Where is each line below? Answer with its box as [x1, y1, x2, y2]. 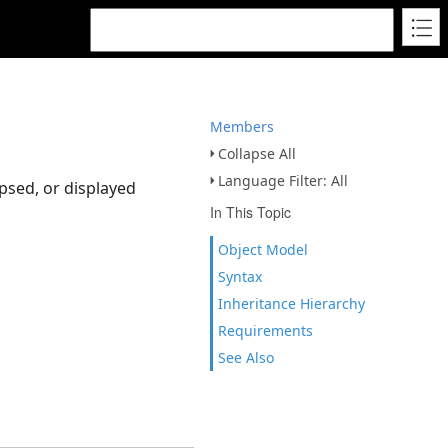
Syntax [218, 267, 262, 286]
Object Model [218, 240, 308, 259]
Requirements [218, 321, 313, 340]
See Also [218, 348, 274, 367]
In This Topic [210, 202, 291, 222]
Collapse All [218, 144, 296, 163]
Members [210, 117, 274, 136]
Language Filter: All [218, 171, 348, 190]
